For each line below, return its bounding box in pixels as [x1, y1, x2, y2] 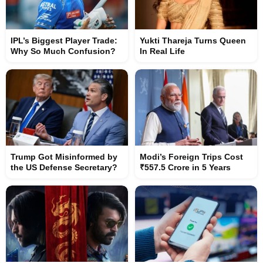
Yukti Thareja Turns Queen [140, 36, 246, 46]
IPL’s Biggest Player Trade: [11, 36, 117, 46]
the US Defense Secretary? [11, 163, 117, 173]
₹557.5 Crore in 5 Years [140, 163, 231, 173]
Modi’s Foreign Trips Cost [140, 152, 243, 162]
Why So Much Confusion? [11, 46, 116, 56]
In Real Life [140, 46, 185, 56]
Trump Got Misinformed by [11, 152, 117, 162]
